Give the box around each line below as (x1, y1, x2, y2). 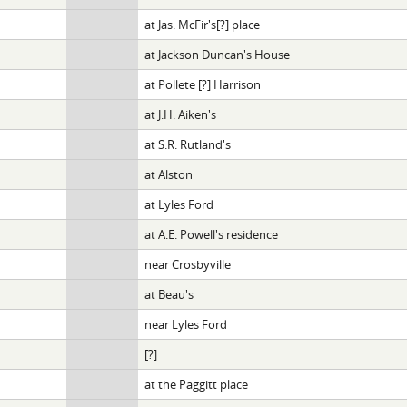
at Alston (144, 165, 193, 183)
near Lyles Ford (144, 315, 227, 333)
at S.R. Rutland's (144, 135, 231, 153)
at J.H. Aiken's (144, 105, 216, 123)
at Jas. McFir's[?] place (144, 15, 260, 33)
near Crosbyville (144, 255, 231, 273)
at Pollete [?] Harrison (144, 75, 261, 93)
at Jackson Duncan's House (144, 45, 290, 63)
